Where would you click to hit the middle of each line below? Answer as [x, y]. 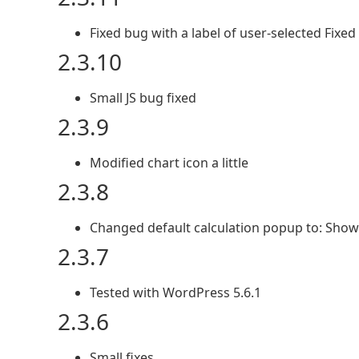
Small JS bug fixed [143, 98]
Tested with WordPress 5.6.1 [175, 293]
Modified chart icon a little [169, 163]
